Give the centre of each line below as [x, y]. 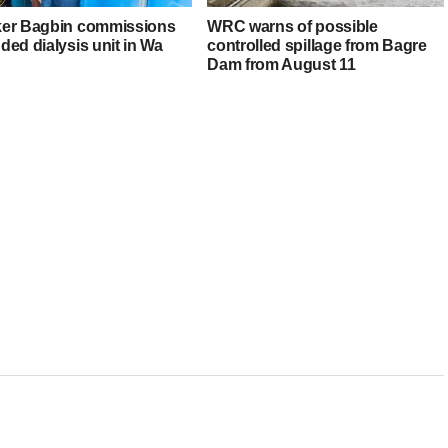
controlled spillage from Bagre [317, 45]
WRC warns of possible [292, 26]
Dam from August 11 [281, 64]
